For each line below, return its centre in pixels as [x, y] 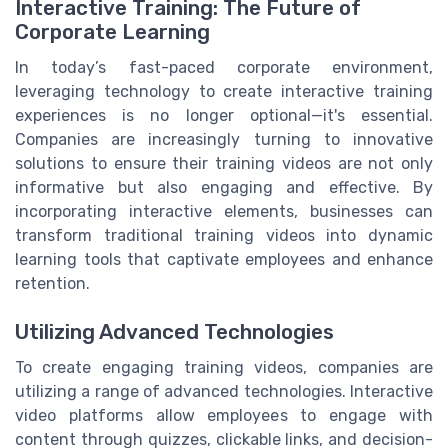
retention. [52, 284]
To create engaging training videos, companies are [224, 368]
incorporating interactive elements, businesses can [224, 212]
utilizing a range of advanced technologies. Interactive [224, 392]
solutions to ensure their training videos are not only [224, 164]
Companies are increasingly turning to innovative [224, 140]
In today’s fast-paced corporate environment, [224, 68]
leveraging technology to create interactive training [224, 92]
